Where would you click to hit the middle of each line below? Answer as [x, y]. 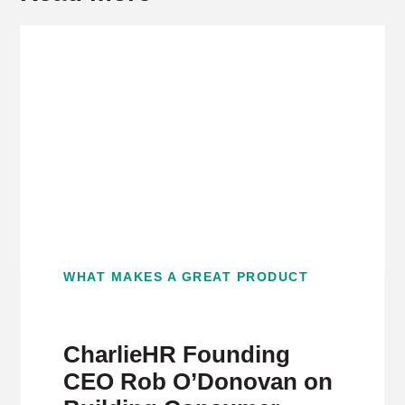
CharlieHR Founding [177, 354]
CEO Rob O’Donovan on [198, 381]
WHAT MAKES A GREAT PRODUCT [186, 277]
